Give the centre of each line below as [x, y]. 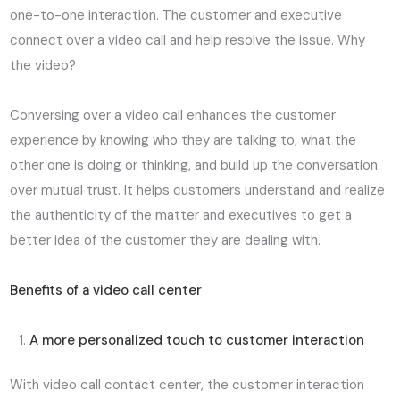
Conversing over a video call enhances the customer [173, 115]
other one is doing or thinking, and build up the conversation [194, 165]
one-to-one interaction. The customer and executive [176, 15]
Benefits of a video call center [106, 290]
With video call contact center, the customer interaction [187, 385]
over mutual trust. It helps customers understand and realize [198, 190]
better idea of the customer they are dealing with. [166, 240]
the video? [43, 65]
